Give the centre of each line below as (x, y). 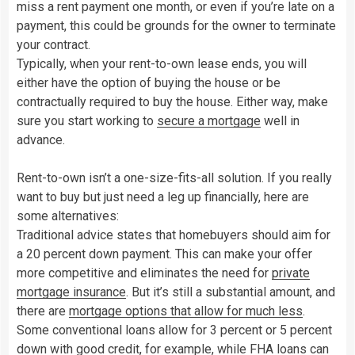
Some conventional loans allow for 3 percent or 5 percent (174, 330)
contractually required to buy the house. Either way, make (172, 101)
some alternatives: (68, 216)
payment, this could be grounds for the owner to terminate (176, 25)
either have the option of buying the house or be (149, 82)
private (291, 273)
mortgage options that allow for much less (186, 311)
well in (280, 120)
